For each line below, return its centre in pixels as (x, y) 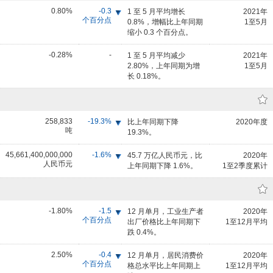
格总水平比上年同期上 (164, 266)
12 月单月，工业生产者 (165, 211)
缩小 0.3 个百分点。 (160, 32)
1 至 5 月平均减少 (156, 55)
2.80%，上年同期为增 (164, 66)
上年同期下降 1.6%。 (162, 166)
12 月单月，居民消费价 (165, 255)
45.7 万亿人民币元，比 (165, 155)
